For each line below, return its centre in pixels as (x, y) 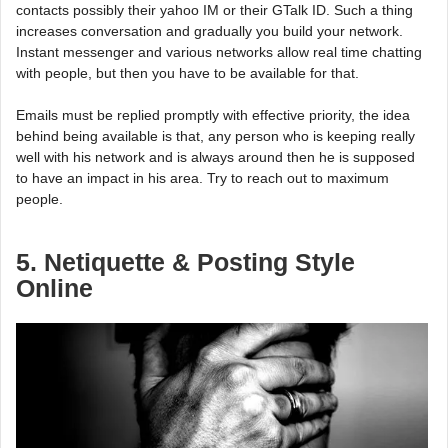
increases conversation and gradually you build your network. (209, 31)
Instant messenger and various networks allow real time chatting (219, 52)
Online (54, 289)
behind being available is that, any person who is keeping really (215, 136)
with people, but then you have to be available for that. (187, 73)
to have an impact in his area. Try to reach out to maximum (202, 178)
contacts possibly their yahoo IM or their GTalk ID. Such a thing (214, 10)
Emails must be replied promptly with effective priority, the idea (213, 115)
